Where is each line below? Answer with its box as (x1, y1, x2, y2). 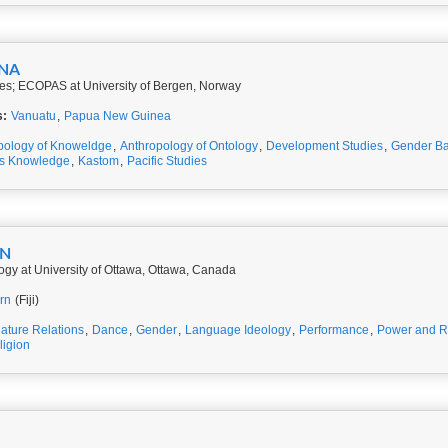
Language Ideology (185, 323, 291, 337)
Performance (299, 323, 369, 337)
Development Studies (266, 139, 383, 153)
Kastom (78, 154, 119, 168)
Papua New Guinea (63, 109, 171, 123)
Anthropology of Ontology (120, 139, 258, 153)
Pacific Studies (127, 154, 207, 168)
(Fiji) (12, 293, 39, 307)
